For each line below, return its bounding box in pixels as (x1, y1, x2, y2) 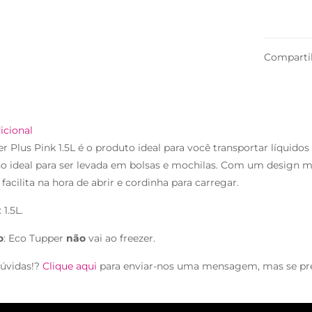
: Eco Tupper (3, 232, 67, 244)
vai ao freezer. (86, 232, 156, 244)
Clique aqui (42, 260, 97, 272)
